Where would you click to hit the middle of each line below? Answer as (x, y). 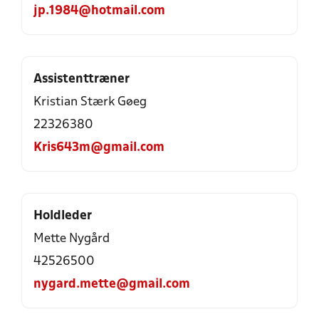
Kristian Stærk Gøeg (90, 102)
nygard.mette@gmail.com (112, 284)
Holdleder (63, 216)
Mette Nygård (72, 239)
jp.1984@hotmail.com (99, 11)
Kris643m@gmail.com (99, 148)
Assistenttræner (82, 79)
